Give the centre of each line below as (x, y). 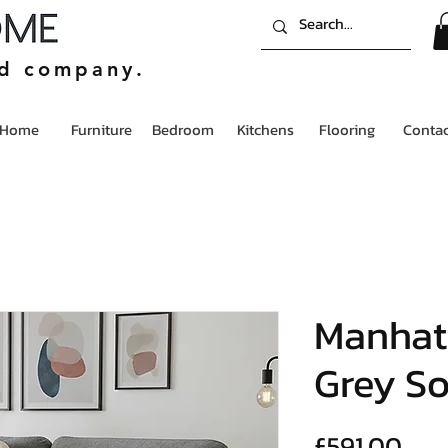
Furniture (101, 130)
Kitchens (265, 130)
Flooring (347, 130)
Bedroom (183, 130)
